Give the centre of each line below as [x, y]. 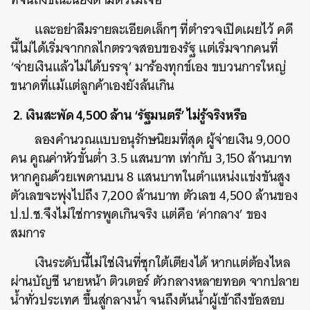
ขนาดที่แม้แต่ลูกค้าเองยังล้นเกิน [92, 85]
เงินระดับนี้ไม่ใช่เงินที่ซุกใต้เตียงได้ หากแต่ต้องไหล [163, 263]
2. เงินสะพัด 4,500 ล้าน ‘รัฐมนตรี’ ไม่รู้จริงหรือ [129, 115]
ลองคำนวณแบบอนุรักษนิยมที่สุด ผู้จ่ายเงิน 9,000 [163, 139]
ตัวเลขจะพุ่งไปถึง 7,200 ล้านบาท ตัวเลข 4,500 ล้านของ [154, 195]
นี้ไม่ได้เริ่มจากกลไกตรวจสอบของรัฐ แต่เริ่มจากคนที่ [144, 48]
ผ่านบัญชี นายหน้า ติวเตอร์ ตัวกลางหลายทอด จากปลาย [155, 281]
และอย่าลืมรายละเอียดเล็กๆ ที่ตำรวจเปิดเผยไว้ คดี [164, 29]
